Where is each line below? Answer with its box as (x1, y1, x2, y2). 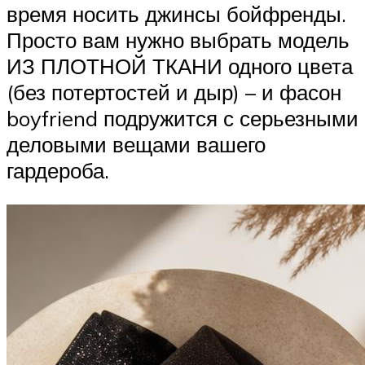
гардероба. (7, 157, 109, 184)
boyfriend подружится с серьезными (7, 105, 358, 132)
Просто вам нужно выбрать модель (7, 27, 350, 54)
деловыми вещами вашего (7, 131, 266, 158)
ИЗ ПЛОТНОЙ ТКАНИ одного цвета (7, 53, 353, 80)
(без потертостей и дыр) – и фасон (7, 79, 341, 106)
